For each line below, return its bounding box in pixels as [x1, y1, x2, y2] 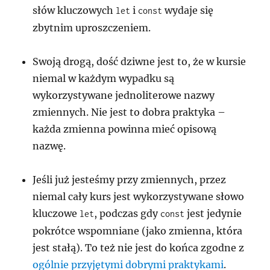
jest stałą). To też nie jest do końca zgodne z [33, 242, 245, 254]
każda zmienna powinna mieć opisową [33, 123, 217, 136]
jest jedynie [184, 207, 242, 220]
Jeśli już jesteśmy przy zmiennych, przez [33, 174, 227, 186]
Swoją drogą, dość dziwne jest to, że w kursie [33, 55, 246, 68]
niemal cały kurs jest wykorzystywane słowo [33, 190, 245, 203]
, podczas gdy [94, 207, 161, 220]
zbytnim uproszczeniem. [33, 22, 151, 34]
